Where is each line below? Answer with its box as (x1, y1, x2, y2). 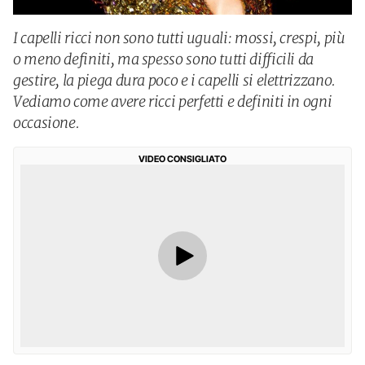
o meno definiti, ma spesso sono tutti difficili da (13, 50, 314, 68)
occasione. (13, 113, 80, 132)
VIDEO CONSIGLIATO (139, 153, 226, 165)
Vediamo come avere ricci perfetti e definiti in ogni (13, 92, 332, 111)
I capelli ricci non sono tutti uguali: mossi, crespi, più (13, 29, 345, 47)
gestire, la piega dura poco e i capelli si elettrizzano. (13, 71, 336, 90)
